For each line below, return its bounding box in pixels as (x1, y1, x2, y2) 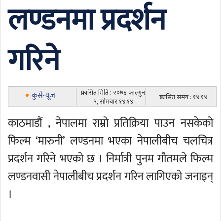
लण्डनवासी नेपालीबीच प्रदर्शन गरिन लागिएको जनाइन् (8, 167, 213, 186)
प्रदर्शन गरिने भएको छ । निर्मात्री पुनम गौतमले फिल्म (8, 149, 213, 168)
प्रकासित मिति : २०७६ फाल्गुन (81, 88, 145, 97)
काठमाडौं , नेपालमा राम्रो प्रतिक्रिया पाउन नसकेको (8, 114, 213, 133)
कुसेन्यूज (32, 89, 55, 102)
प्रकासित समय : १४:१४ (159, 92, 207, 101)
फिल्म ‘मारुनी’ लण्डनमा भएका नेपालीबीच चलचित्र (8, 132, 213, 150)
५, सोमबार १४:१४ (93, 97, 133, 106)
